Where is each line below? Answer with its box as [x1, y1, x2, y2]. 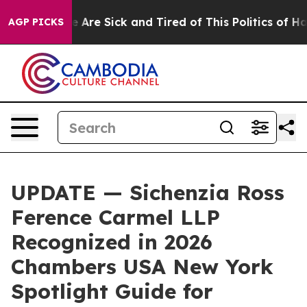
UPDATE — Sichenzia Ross [11, 180, 284, 206]
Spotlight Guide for [11, 278, 213, 304]
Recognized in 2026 [11, 229, 212, 255]
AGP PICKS [8, 16, 64, 28]
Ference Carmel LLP [11, 204, 220, 230]
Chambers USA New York [11, 254, 273, 280]
